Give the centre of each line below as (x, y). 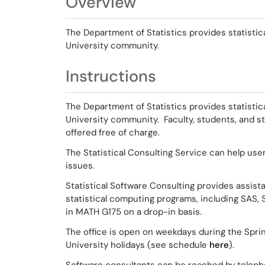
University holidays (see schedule (138, 245)
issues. (80, 166)
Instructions (111, 76)
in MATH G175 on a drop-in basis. (134, 212)
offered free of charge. (113, 132)
